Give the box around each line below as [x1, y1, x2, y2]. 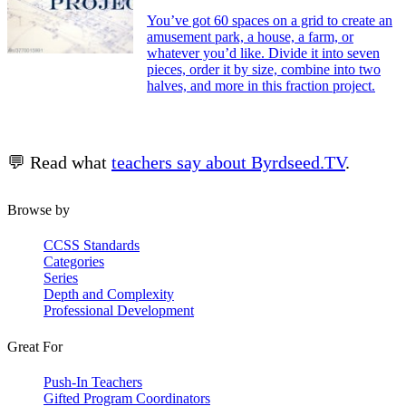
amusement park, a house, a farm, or [147, 29, 353, 45]
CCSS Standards [43, 237, 140, 254]
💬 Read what [7, 152, 111, 173]
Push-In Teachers [43, 373, 142, 390]
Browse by [7, 202, 70, 218]
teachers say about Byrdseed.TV [111, 152, 345, 173]
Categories [43, 254, 104, 270]
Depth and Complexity [43, 286, 174, 303]
